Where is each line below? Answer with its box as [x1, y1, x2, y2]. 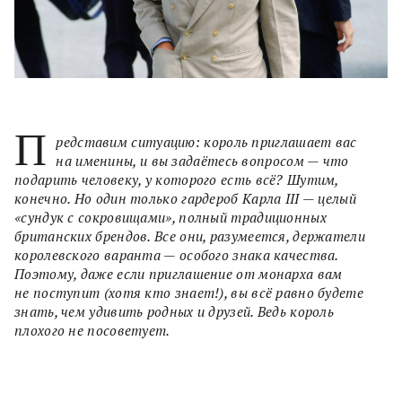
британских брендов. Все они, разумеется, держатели [14, 226, 365, 245]
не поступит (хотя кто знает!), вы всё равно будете [14, 283, 363, 301]
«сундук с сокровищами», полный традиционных [14, 207, 327, 226]
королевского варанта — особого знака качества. [14, 245, 338, 264]
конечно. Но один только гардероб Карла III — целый [14, 188, 356, 207]
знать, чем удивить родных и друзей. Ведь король [14, 301, 335, 320]
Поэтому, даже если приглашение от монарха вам [14, 264, 343, 283]
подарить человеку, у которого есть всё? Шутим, [14, 170, 338, 188]
